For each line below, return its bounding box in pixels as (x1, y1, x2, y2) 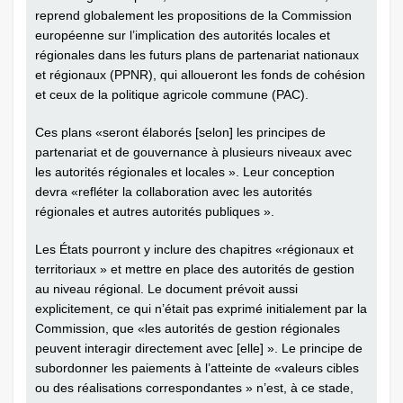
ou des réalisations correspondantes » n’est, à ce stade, (35, 381, 354, 396)
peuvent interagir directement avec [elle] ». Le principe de (35, 341, 363, 356)
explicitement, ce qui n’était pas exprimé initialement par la (35, 301, 367, 317)
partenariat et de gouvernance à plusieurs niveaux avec (35, 145, 352, 160)
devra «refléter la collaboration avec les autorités (35, 184, 312, 200)
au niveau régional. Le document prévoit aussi (35, 282, 298, 297)
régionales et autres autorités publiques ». (35, 204, 274, 219)
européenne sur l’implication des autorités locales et (35, 28, 330, 43)
